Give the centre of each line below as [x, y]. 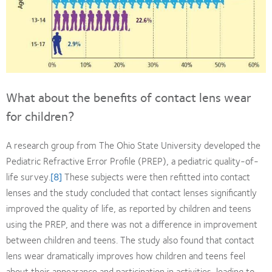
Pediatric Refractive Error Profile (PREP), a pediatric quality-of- [132, 160]
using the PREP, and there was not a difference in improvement [132, 223]
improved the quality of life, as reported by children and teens [129, 208]
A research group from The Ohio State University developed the [133, 144]
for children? [40, 115]
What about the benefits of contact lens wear [129, 97]
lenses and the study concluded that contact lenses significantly [131, 192]
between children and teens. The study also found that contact [130, 239]
